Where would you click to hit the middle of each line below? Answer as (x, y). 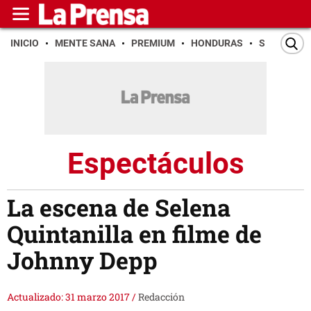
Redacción (161, 297)
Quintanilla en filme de (134, 234)
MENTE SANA (85, 43)
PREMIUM (153, 43)
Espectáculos (155, 163)
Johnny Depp (88, 260)
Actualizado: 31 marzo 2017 (69, 297)
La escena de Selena (119, 208)
